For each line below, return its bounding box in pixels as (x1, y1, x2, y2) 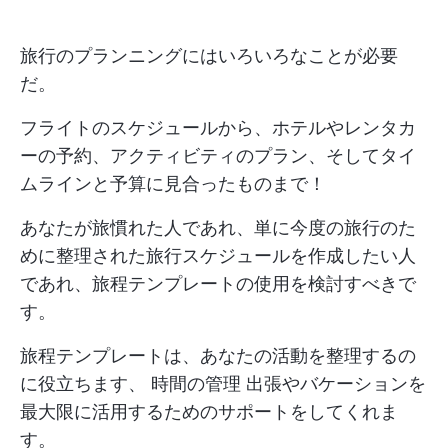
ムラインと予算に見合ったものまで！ (20, 173, 326, 194)
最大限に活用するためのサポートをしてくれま (20, 401, 398, 422)
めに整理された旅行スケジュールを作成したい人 (20, 245, 416, 266)
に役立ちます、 (20, 373, 151, 394)
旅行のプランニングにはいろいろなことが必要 (20, 45, 398, 66)
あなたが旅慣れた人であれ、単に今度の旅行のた (20, 217, 416, 238)
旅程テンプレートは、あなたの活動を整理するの (20, 345, 416, 366)
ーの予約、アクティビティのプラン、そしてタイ (20, 145, 416, 166)
